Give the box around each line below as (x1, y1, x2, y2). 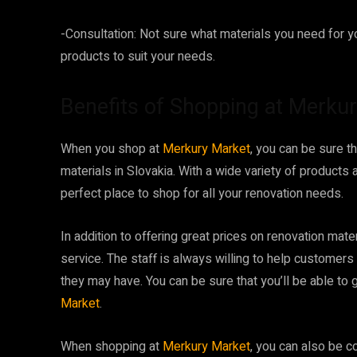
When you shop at (61, 139, 163, 159)
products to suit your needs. (61, 46, 215, 66)
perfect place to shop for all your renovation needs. (61, 183, 343, 203)
